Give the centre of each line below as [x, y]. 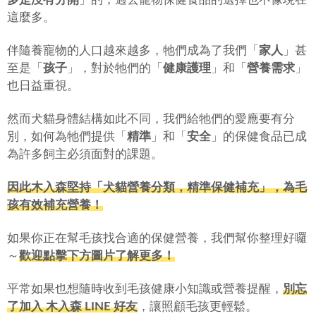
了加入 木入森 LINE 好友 [72, 306]
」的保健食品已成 [259, 137]
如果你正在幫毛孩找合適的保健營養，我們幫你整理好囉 [157, 238]
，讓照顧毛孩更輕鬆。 [197, 306]
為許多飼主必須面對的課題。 [85, 154]
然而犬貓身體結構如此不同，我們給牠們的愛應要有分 [151, 119]
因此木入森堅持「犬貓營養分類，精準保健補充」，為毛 [157, 187]
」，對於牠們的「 [115, 68]
